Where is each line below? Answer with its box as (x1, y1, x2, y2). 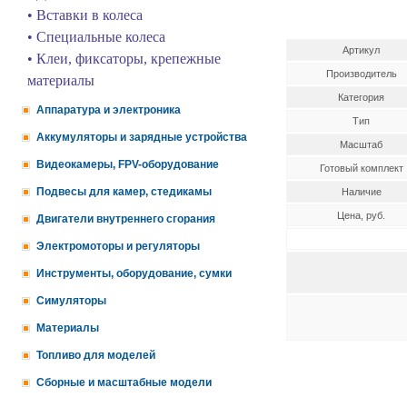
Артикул (342, 45, 380, 55)
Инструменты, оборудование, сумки (36, 267, 232, 280)
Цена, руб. (337, 210, 385, 221)
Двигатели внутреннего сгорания (36, 213, 215, 225)
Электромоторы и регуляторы (36, 240, 200, 253)
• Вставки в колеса (27, 7, 143, 23)
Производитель (325, 68, 397, 79)
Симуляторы (36, 294, 106, 307)
